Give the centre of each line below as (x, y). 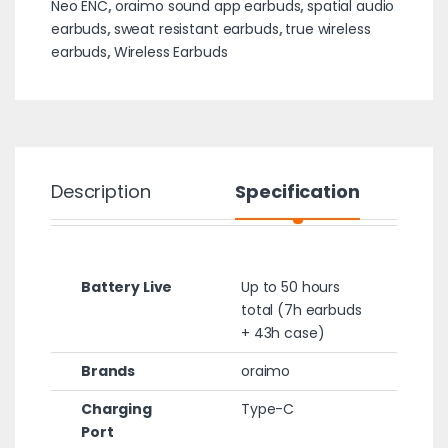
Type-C (267, 409)
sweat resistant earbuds (196, 29)
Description (100, 192)
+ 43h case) (282, 333)
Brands (108, 371)
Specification (297, 192)
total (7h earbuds (301, 310)
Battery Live (126, 287)
